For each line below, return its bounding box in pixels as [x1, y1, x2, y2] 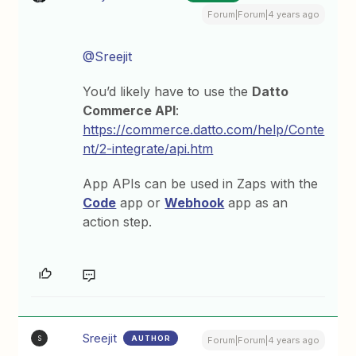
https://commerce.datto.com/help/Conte [83, 122, 325, 137]
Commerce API [83, 103, 176, 118]
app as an [224, 195, 288, 211]
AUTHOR [131, 334, 172, 342]
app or [116, 195, 165, 211]
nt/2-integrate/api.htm [83, 141, 214, 157]
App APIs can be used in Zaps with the [83, 176, 319, 192]
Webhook [164, 195, 225, 211]
